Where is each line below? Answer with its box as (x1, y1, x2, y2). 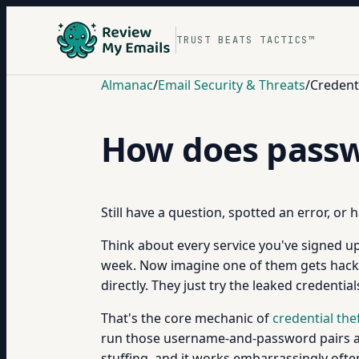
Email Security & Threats (158, 76, 305, 94)
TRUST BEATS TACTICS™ (176, 33, 316, 46)
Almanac (101, 76, 153, 94)
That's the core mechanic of (101, 309, 272, 327)
